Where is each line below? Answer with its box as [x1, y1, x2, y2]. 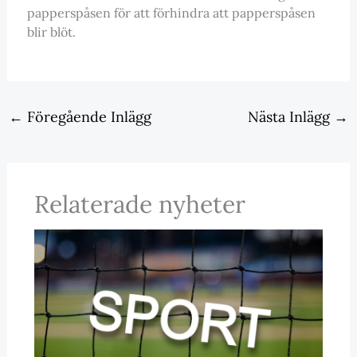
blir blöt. [26, 23, 76, 40]
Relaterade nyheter [33, 188, 245, 219]
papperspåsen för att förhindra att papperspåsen [26, 4, 316, 21]
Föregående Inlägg [22, 107, 151, 126]
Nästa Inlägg [248, 107, 335, 126]
